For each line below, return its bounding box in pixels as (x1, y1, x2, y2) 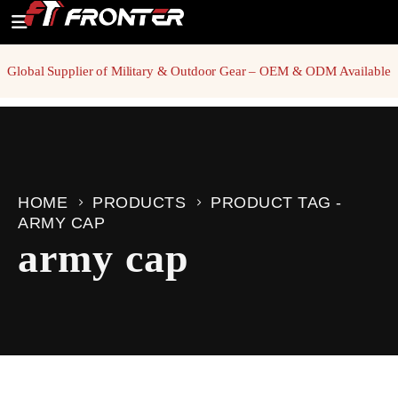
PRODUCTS (92, 194, 186, 211)
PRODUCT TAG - (211, 194, 346, 211)
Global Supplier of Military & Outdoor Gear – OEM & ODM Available (7, 64, 391, 78)
